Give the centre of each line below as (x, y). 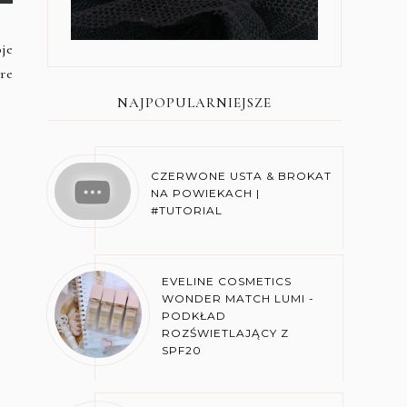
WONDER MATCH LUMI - (238, 299)
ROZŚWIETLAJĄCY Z (226, 333)
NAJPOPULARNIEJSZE (194, 102)
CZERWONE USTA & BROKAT (241, 175)
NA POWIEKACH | (205, 193)
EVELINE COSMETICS (227, 282)
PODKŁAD (194, 316)
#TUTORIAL (186, 210)
